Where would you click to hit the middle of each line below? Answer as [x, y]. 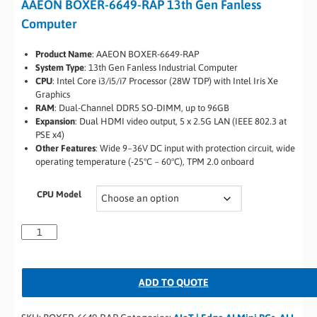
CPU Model [59, 194]
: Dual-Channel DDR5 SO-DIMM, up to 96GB [142, 108]
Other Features [65, 148]
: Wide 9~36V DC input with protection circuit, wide [195, 148]
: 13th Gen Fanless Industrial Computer [161, 68]
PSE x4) [50, 135]
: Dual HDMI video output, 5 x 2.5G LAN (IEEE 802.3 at [181, 121]
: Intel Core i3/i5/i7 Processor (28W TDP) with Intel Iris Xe [165, 81]
